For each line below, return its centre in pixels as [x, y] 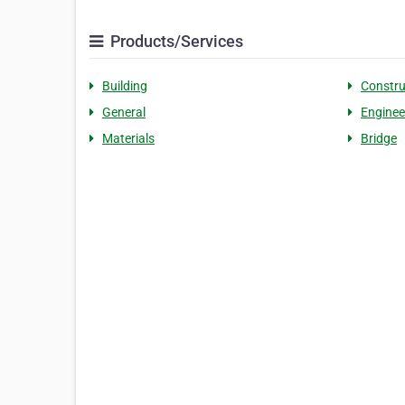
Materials [128, 138]
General [124, 112]
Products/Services [175, 41]
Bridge [378, 138]
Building [125, 85]
